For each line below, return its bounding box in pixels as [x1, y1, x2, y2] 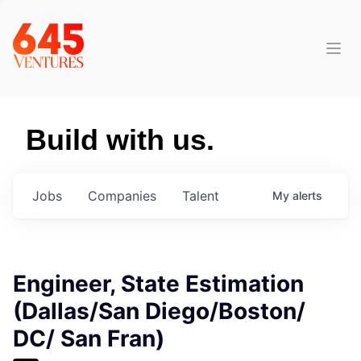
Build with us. [26, 123, 214, 156]
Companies [88, 188, 156, 204]
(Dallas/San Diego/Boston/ [13, 297, 305, 325]
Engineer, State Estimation [13, 270, 304, 297]
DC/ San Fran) [13, 325, 164, 352]
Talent [182, 188, 219, 204]
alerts [293, 189, 322, 202]
